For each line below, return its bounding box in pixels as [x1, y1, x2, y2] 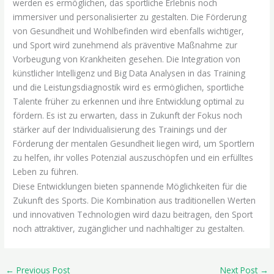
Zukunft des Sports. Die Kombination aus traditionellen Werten [13, 194, 256, 207]
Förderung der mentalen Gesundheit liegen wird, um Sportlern [13, 137, 255, 149]
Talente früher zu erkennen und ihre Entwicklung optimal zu [13, 95, 245, 107]
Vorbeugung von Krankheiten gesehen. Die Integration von [13, 53, 241, 65]
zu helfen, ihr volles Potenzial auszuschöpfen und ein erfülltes [13, 151, 254, 163]
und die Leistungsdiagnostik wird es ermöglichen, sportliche [13, 81, 245, 93]
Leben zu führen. [13, 165, 79, 177]
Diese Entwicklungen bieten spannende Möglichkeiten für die [13, 180, 248, 193]
